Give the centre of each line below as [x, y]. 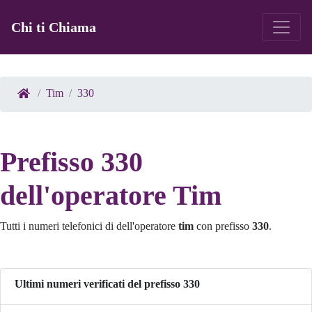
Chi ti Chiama [54, 28]
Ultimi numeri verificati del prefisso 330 [107, 284]
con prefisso [223, 226]
